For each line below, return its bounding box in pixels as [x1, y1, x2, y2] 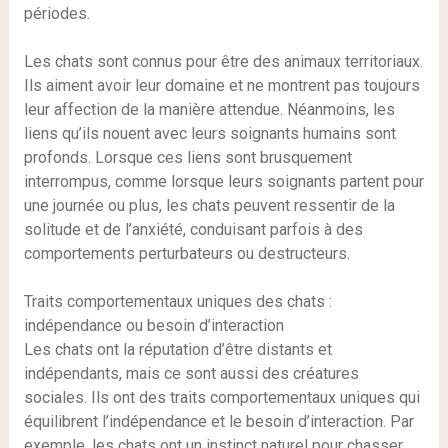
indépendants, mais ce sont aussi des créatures [23, 364, 359, 384]
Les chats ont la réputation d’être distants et [23, 340, 332, 360]
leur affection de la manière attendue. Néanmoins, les [23, 100, 395, 120]
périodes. [23, 4, 90, 24]
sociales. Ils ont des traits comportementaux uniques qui [23, 388, 420, 408]
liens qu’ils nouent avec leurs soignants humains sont [23, 124, 396, 144]
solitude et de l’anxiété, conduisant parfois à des [23, 220, 363, 240]
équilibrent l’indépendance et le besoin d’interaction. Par [23, 412, 414, 432]
